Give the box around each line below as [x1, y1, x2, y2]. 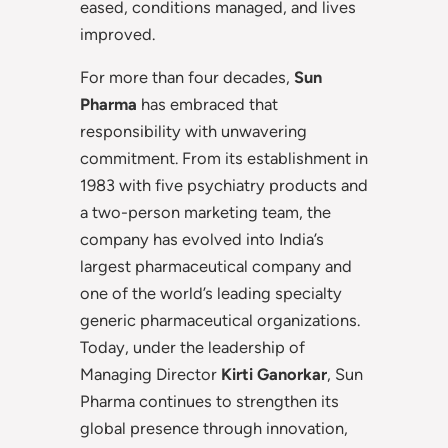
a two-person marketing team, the [80, 202, 331, 223]
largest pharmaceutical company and [80, 256, 352, 277]
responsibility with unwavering [80, 121, 307, 142]
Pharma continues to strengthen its [80, 391, 339, 412]
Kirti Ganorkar [221, 364, 327, 385]
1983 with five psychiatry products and [80, 175, 368, 196]
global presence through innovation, [80, 418, 348, 439]
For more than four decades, [80, 67, 294, 88]
